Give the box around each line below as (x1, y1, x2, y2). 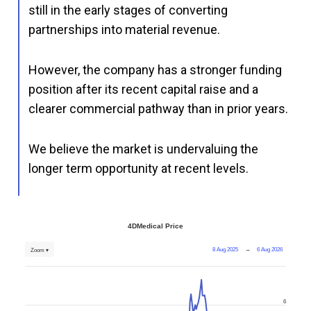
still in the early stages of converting (28, 2, 228, 17)
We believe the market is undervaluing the (28, 141, 258, 156)
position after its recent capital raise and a (28, 81, 258, 96)
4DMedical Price (128, 221, 183, 230)
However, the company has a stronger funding (28, 62, 282, 77)
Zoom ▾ (31, 246, 49, 253)
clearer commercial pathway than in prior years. (28, 101, 288, 116)
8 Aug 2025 (212, 246, 239, 253)
